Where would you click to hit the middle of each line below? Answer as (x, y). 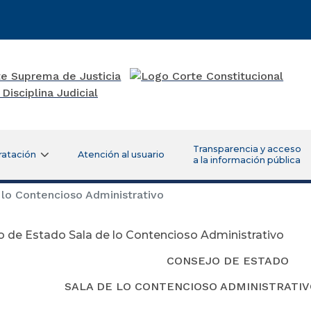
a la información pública (246, 160)
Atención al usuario (121, 154)
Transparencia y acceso (247, 149)
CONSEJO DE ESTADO (228, 260)
